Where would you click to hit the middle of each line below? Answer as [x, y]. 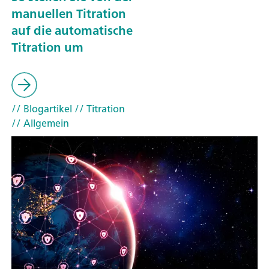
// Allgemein [40, 123]
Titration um [47, 47]
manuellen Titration [69, 13]
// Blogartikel [42, 108]
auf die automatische [72, 30]
